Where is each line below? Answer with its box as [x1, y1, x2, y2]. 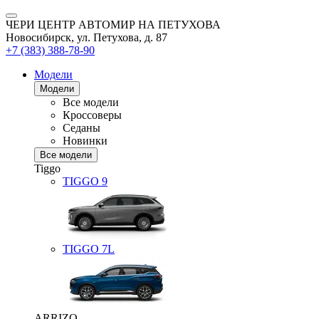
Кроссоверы [63, 109, 122, 121]
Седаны [63, 122, 100, 134]
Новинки [63, 135, 108, 147]
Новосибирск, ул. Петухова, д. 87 [6, 31, 167, 43]
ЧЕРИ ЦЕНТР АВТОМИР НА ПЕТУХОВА [6, 19, 221, 31]
